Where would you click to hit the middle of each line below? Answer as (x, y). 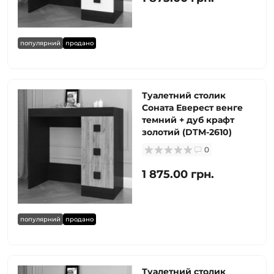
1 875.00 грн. (178, 174)
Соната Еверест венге (192, 108)
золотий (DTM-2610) (187, 132)
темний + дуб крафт (188, 120)
